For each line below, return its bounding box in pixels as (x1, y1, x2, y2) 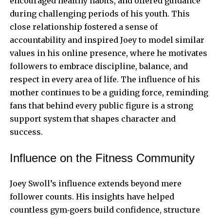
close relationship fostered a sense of (10, 22, 158, 32)
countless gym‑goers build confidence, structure (10, 205, 200, 215)
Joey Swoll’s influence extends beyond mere (10, 179, 182, 189)
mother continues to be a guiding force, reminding (10, 88, 208, 98)
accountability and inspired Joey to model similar (10, 35, 204, 45)
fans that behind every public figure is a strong (10, 101, 193, 111)
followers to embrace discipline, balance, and (10, 61, 188, 72)
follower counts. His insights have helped (10, 192, 174, 202)
